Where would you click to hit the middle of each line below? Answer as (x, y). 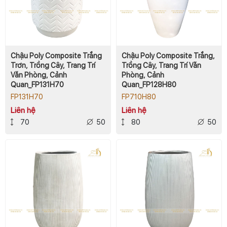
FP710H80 (139, 97)
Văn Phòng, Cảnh (39, 75)
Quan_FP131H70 (37, 84)
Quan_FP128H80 (149, 84)
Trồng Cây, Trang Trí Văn (161, 65)
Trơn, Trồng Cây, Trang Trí (53, 65)
